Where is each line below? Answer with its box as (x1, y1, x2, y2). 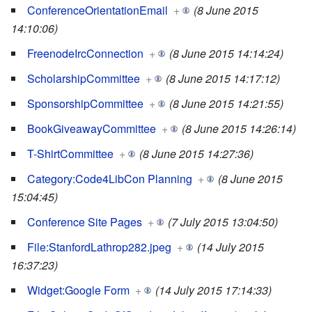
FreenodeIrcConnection (27, 45, 143, 62)
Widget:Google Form (27, 282, 130, 299)
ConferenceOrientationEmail (27, 2, 168, 19)
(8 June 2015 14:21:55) (169, 95, 283, 112)
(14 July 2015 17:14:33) (155, 282, 272, 299)
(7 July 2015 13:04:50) (168, 214, 278, 231)
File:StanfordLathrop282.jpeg (27, 239, 171, 256)
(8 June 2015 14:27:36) (139, 146, 253, 162)
